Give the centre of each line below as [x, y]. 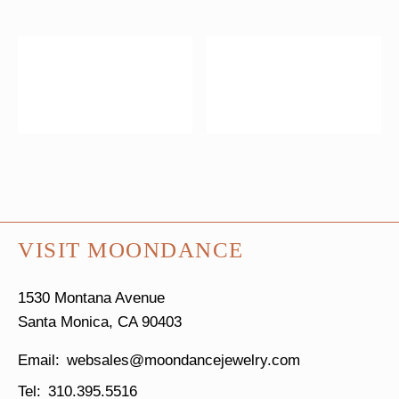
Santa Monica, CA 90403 [100, 322]
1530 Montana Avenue [91, 297]
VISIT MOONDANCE [131, 249]
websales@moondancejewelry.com [183, 360]
